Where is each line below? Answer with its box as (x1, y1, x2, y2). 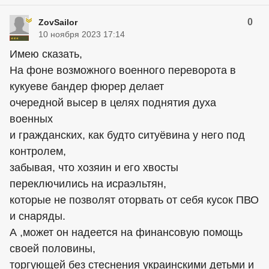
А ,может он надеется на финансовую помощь (10, 226, 243, 238)
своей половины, (10, 242, 95, 255)
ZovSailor (38, 17, 77, 27)
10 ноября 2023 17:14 (38, 29, 125, 39)
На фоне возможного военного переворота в (10, 64, 236, 76)
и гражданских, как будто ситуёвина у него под (10, 128, 245, 141)
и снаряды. (10, 210, 65, 222)
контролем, (10, 145, 66, 157)
